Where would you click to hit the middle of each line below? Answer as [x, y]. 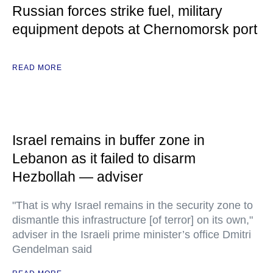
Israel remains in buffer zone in [108, 140]
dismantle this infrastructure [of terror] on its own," [133, 220]
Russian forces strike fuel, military [117, 11]
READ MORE [37, 68]
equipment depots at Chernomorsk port [135, 29]
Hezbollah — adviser [78, 177]
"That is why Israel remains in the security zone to [133, 205]
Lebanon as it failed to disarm [104, 158]
